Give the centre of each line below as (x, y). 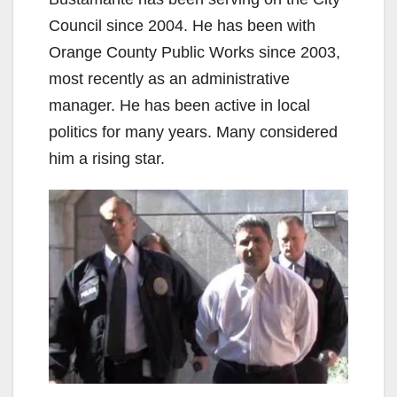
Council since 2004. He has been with (182, 25)
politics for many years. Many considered (193, 132)
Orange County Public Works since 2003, (195, 52)
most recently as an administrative (169, 78)
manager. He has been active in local (179, 105)
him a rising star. (107, 158)
